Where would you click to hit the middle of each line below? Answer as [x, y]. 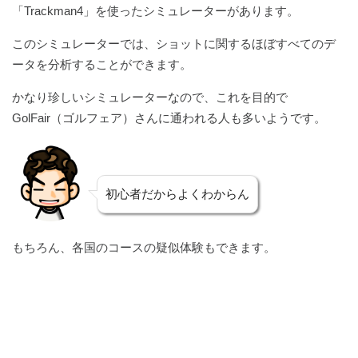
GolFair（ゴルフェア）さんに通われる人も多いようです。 [169, 117]
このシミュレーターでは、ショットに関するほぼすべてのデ [174, 43]
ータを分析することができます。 [102, 64]
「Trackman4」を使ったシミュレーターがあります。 [155, 10]
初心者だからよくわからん [177, 193]
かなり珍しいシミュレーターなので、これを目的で [150, 97]
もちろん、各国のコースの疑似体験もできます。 [144, 247]
